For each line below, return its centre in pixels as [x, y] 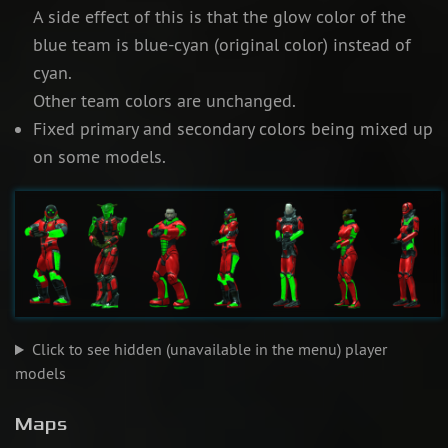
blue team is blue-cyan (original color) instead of [221, 45]
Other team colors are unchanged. [164, 101]
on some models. [99, 157]
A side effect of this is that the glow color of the [219, 17]
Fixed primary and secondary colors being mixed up [232, 129]
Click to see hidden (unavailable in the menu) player [209, 349]
